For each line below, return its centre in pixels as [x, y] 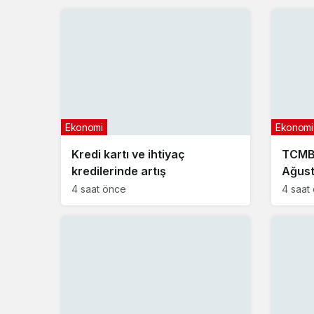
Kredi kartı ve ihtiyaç [128, 154]
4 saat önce [99, 189]
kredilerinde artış [119, 171]
